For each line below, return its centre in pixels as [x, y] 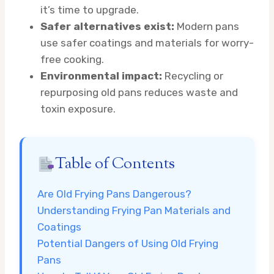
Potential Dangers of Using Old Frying [128, 243]
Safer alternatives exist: [107, 26]
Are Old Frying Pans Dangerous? [114, 194]
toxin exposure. [78, 109]
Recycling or [193, 76]
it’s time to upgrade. [90, 9]
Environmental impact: [101, 76]
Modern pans [207, 26]
